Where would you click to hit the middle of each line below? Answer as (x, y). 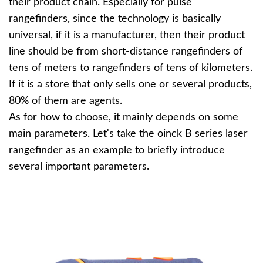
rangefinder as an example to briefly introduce (117, 150)
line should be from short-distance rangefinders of (126, 52)
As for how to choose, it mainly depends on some (124, 117)
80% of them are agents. (65, 101)
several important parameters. (79, 167)
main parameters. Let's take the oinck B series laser (128, 134)
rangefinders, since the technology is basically (115, 19)
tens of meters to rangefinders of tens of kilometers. (131, 68)
